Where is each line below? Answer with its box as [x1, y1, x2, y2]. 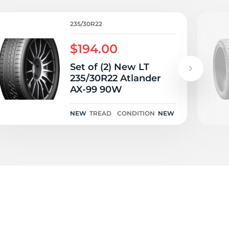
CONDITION [117, 109, 155, 117]
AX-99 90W [70, 84, 122, 95]
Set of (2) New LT [70, 61, 149, 73]
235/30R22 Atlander [70, 73, 161, 84]
